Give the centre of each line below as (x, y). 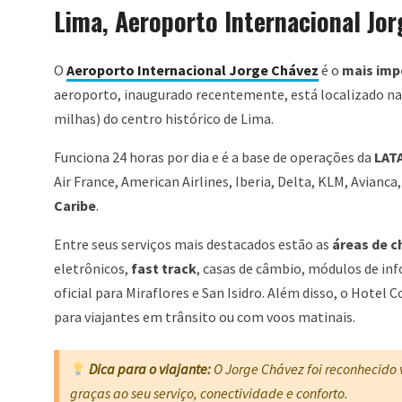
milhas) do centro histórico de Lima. (164, 119)
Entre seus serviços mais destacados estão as (192, 245)
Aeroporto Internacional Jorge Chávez (192, 70)
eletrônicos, (92, 269)
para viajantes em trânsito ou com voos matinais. (205, 317)
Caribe (75, 206)
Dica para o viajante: (150, 369)
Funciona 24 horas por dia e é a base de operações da (214, 157)
